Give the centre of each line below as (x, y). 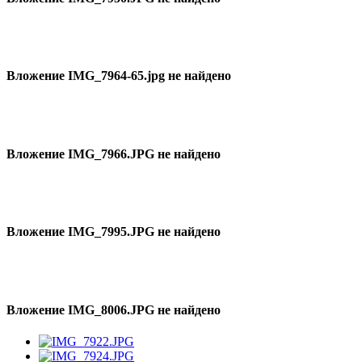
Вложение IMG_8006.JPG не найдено (114, 309)
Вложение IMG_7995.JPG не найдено (114, 232)
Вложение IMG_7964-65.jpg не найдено (119, 76)
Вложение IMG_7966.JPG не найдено (114, 154)
